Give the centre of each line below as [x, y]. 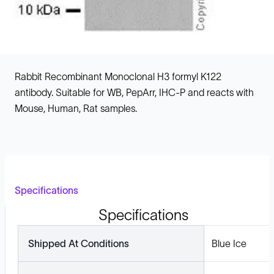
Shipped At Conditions [79, 243]
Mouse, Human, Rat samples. [76, 108]
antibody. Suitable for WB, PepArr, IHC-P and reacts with [134, 92]
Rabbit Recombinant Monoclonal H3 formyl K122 [118, 76]
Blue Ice [229, 243]
